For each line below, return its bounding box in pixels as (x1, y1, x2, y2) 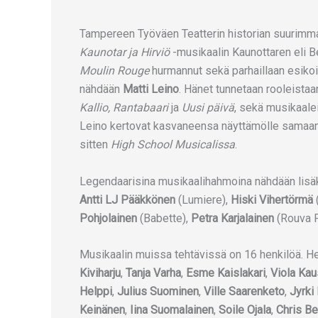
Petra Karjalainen (191, 211, 274, 225)
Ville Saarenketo (204, 285, 285, 299)
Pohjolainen (79, 211, 137, 225)
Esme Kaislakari (183, 266, 265, 280)
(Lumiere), (175, 192, 231, 207)
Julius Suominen (114, 285, 199, 299)
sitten (79, 138, 111, 151)
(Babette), (137, 211, 191, 225)
